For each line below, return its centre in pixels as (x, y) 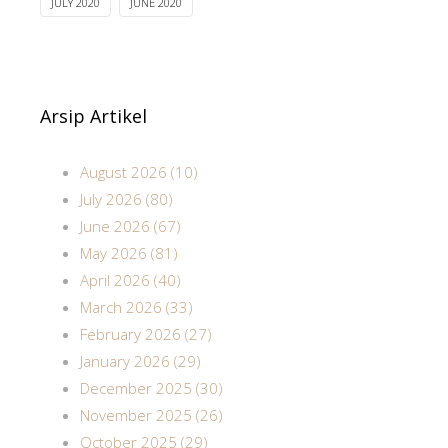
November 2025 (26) (151, 415)
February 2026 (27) (146, 334)
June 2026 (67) (130, 226)
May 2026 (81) (129, 253)
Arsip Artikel (93, 116)
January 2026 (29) (140, 361)
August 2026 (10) (139, 172)
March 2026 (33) (136, 307)
